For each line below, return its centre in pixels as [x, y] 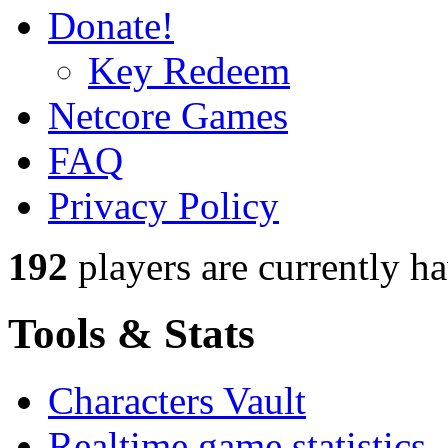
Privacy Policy [163, 206]
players [129, 267]
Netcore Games [168, 116]
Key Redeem [189, 71]
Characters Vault [177, 401]
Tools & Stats [131, 334]
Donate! [111, 26]
